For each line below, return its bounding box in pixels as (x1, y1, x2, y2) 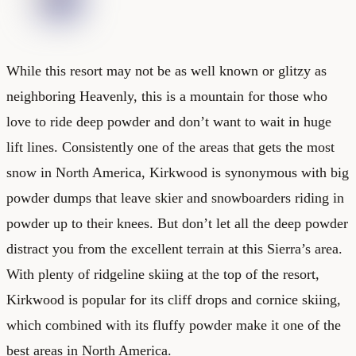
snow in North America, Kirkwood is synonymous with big (6, 164, 349, 180)
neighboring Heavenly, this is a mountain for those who (6, 87, 327, 104)
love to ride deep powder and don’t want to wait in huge (6, 113, 331, 130)
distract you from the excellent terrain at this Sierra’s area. (6, 240, 342, 257)
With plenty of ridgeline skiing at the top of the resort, (6, 265, 319, 282)
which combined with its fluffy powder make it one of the (6, 316, 341, 333)
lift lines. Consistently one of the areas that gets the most (6, 138, 335, 155)
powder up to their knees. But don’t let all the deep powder (6, 215, 348, 231)
